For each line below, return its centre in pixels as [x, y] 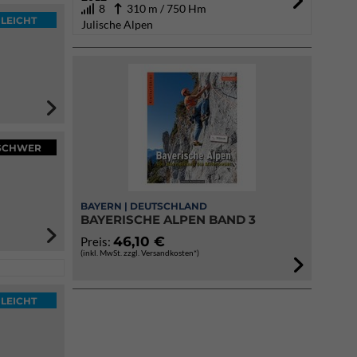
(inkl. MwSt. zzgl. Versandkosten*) [140, 253]
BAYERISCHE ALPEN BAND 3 [168, 220]
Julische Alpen [117, 24]
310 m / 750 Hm [164, 8]
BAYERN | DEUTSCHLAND [144, 206]
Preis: [97, 241]
